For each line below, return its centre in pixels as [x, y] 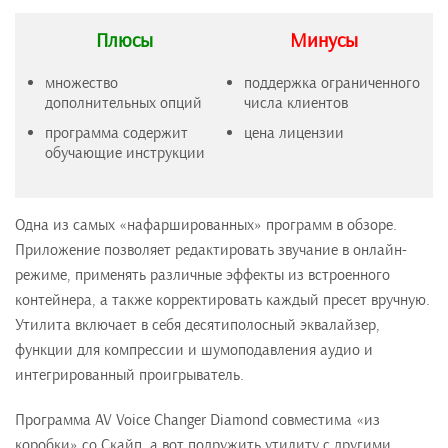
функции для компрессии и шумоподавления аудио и [194, 350]
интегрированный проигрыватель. [129, 375]
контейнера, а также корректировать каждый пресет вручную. [222, 300]
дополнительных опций [123, 103]
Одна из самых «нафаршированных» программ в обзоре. [206, 225]
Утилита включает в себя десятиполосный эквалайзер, [197, 325]
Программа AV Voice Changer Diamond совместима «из [197, 420]
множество [81, 83]
